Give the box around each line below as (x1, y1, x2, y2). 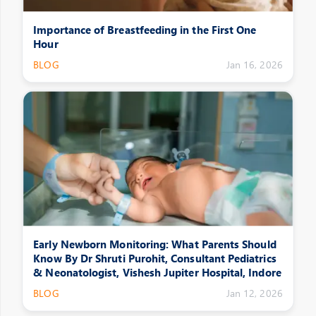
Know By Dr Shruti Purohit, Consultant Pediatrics (33, 250, 276, 265)
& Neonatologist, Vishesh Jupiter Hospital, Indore (33, 265, 281, 280)
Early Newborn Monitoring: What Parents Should (33, 236, 276, 251)
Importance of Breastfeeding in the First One (33, 22, 257, 37)
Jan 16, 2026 (226, 57, 283, 72)
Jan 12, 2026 (226, 286, 283, 300)
